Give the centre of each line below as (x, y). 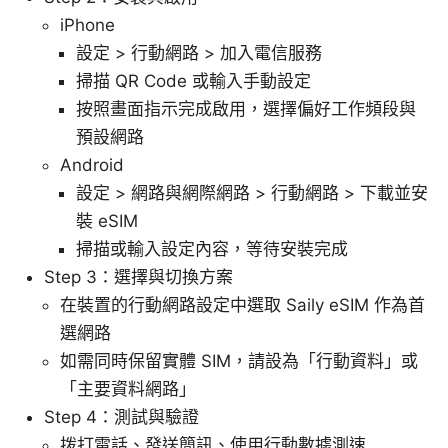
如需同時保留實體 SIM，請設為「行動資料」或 (239, 361)
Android (92, 165)
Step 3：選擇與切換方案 (138, 277)
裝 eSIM (107, 221)
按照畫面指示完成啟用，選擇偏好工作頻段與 (246, 109)
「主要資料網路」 (128, 389)
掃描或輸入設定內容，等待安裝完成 (212, 249)
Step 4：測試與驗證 (121, 417)
